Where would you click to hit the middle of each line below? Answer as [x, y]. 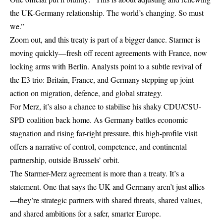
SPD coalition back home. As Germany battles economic [99, 120]
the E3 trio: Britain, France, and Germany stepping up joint [102, 80]
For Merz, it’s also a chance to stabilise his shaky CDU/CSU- [106, 107]
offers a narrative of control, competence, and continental [98, 147]
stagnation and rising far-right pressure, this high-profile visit [104, 133]
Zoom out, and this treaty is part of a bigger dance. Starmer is [105, 40]
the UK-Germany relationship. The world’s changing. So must [107, 13]
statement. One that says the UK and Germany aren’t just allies [107, 187]
